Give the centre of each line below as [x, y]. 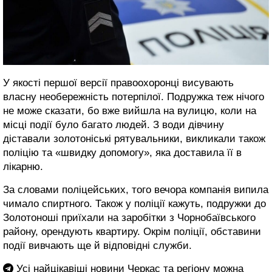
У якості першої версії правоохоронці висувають [118, 83]
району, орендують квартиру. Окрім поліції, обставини [132, 232]
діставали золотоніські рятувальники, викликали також [134, 139]
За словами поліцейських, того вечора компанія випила [136, 190]
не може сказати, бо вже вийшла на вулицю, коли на [130, 111]
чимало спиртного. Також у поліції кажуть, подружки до [134, 204]
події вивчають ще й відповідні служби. [97, 246]
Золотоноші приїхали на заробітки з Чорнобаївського [129, 218]
